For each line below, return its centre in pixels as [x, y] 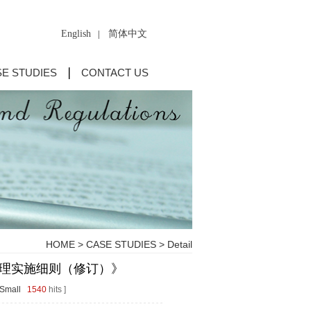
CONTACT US [115, 73]
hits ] [56, 289]
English [76, 34]
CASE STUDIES [121, 244]
